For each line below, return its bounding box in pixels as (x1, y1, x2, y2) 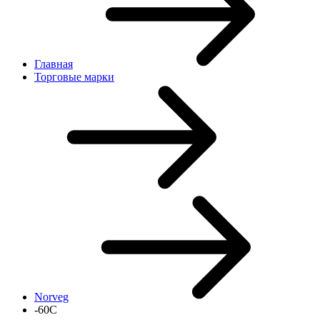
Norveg (34, 291, 69, 303)
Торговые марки (34, 71, 114, 83)
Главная (34, 58, 73, 70)
